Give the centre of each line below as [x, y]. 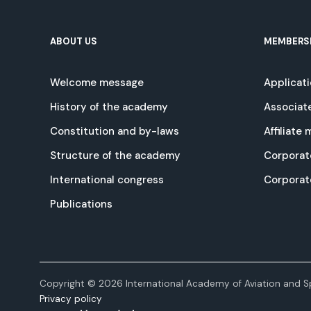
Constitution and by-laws [115, 132]
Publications [81, 204]
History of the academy [109, 107]
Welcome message [97, 83]
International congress [107, 180]
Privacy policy [71, 299]
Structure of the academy [115, 156]
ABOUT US [74, 42]
